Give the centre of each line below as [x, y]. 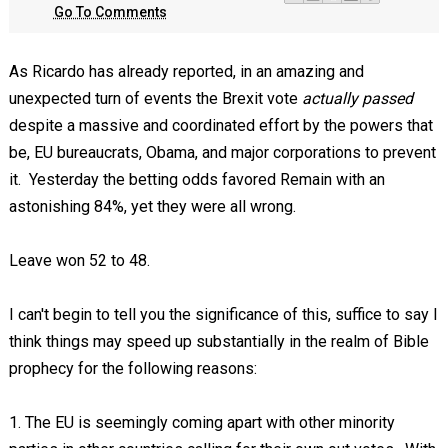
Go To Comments [110, 12]
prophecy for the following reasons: [132, 368]
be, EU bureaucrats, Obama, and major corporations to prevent [222, 152]
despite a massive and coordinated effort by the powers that [220, 125]
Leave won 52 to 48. [79, 260]
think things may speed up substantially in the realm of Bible [218, 341]
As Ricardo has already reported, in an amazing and [186, 71]
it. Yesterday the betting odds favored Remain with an [196, 179]
